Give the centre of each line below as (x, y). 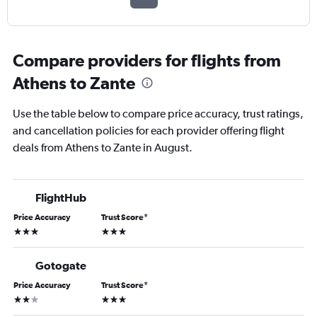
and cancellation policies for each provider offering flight (149, 131)
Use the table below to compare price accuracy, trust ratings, (158, 114)
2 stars (27, 298)
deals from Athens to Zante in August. (103, 148)
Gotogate (61, 266)
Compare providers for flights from (147, 60)
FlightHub (61, 198)
